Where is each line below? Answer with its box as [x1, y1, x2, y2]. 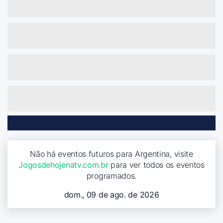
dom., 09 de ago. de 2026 [64, 189, 159, 200]
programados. [86, 170, 137, 181]
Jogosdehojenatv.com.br [18, 159, 109, 170]
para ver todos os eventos [108, 159, 205, 170]
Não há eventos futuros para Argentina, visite [30, 148, 193, 159]
